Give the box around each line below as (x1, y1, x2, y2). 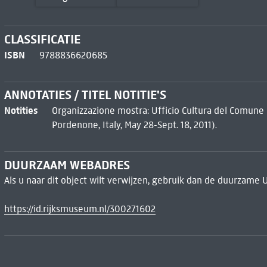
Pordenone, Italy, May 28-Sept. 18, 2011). (51, 119, 217, 131)
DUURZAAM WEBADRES (4, 157, 130, 173)
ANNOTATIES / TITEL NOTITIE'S (4, 87, 166, 103)
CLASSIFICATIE (4, 31, 80, 47)
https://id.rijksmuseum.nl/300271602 (4, 203, 156, 215)
